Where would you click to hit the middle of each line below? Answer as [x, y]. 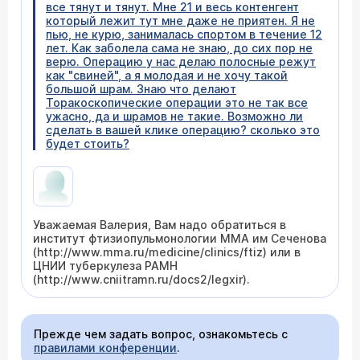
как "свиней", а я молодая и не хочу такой [167, 75]
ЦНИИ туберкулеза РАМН [105, 266]
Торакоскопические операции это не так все [177, 102]
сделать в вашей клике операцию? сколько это [183, 130]
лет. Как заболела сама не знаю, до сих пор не [179, 48]
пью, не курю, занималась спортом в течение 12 [184, 34]
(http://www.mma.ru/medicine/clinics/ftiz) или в [167, 252]
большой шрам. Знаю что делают [141, 89]
